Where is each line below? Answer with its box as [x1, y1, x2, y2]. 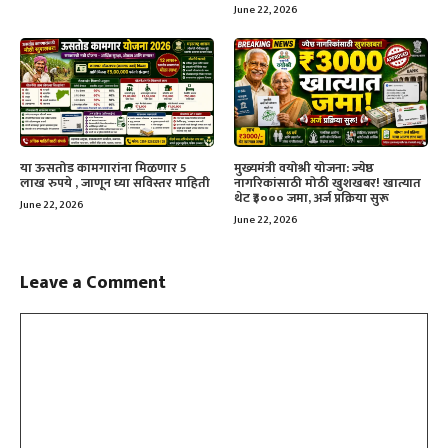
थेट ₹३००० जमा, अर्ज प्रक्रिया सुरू [234, 187, 389, 210]
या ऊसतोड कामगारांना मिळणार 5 [20, 157, 187, 180]
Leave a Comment [20, 268, 166, 299]
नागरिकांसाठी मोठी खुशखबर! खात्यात [234, 172, 421, 195]
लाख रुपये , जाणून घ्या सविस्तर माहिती [20, 172, 210, 195]
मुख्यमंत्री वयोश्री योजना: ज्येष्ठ [234, 157, 374, 180]
